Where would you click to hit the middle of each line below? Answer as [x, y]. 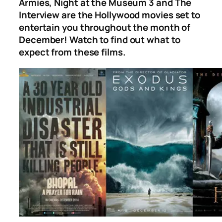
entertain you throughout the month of [105, 28]
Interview [39, 15]
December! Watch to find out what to [100, 40]
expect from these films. [72, 52]
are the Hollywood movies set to [130, 15]
